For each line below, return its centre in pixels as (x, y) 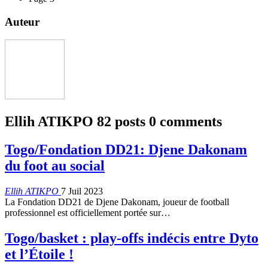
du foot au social (55, 166)
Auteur (22, 22)
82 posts (121, 122)
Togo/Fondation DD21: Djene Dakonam (126, 150)
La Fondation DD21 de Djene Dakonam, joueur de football (117, 202)
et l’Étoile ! (39, 255)
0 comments (185, 122)
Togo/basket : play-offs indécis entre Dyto (132, 238)
